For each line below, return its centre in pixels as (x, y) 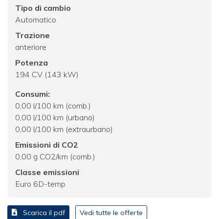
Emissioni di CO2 (47, 144)
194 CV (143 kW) (47, 74)
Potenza (32, 62)
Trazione (33, 35)
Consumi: (33, 94)
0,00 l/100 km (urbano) (55, 117)
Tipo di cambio (43, 8)
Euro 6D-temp (40, 184)
